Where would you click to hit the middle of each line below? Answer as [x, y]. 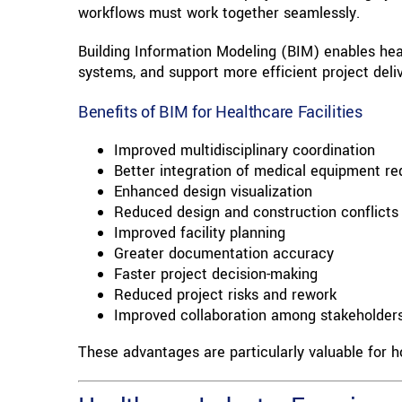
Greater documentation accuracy [223, 254]
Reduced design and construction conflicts [256, 213]
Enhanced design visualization [213, 192]
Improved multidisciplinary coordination [244, 151]
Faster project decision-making [215, 275]
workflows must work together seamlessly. [218, 13]
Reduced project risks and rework [225, 295]
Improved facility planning [199, 233]
